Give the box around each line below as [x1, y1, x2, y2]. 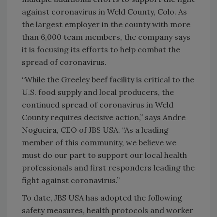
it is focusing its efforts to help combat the [22, 44, 180, 54]
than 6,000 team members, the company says [22, 31, 190, 42]
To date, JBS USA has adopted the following [22, 192, 182, 202]
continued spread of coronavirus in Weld [22, 99, 173, 109]
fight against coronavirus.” [22, 175, 120, 185]
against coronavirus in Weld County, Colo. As [22, 6, 187, 16]
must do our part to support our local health [22, 150, 187, 160]
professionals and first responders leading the [22, 162, 195, 172]
